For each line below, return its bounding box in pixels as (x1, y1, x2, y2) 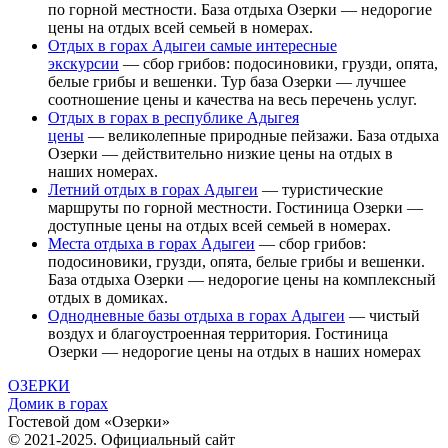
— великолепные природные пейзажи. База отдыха (84, 126, 439, 144)
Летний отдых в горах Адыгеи (48, 180, 258, 198)
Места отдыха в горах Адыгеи (48, 234, 255, 252)
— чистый (345, 306, 420, 324)
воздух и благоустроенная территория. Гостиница (48, 324, 388, 342)
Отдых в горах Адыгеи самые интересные (48, 36, 337, 54)
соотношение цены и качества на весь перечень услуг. (48, 90, 417, 108)
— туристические (258, 180, 383, 198)
